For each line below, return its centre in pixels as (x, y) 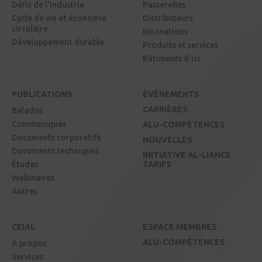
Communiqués (39, 124)
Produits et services (180, 45)
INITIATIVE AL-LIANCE (187, 155)
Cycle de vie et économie (59, 18)
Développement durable (58, 42)
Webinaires (33, 178)
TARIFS (157, 165)
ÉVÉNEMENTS (171, 94)
